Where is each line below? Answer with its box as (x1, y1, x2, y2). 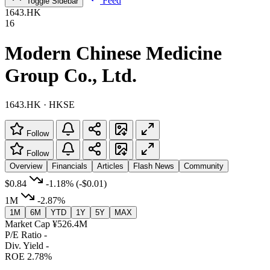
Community (184, 161, 224, 171)
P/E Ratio (5, 229, 42, 240)
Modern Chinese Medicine (5, 42, 222, 64)
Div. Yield (5, 240, 43, 251)
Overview (10, 161, 42, 171)
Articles (97, 161, 124, 171)
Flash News (133, 161, 174, 171)
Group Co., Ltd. (5, 64, 137, 86)
